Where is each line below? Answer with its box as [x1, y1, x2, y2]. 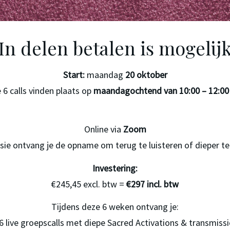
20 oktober [125, 68, 167, 81]
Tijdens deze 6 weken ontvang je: [51, 201, 179, 213]
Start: [63, 68, 85, 81]
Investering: [92, 162, 138, 174]
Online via [84, 123, 123, 136]
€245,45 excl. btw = [51, 178, 126, 190]
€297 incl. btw [126, 178, 179, 190]
